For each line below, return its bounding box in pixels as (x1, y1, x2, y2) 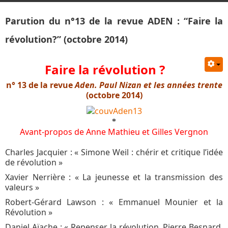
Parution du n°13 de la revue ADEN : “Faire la (5, 15, 223, 27)
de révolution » (5, 156, 63, 168)
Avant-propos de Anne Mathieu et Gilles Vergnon (20, 126, 208, 137)
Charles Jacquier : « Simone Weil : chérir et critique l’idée (5, 146, 223, 158)
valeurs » (5, 181, 39, 193)
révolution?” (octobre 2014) (5, 33, 128, 46)
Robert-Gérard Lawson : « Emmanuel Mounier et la (5, 196, 223, 208)
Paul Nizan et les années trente (99, 79, 222, 91)
